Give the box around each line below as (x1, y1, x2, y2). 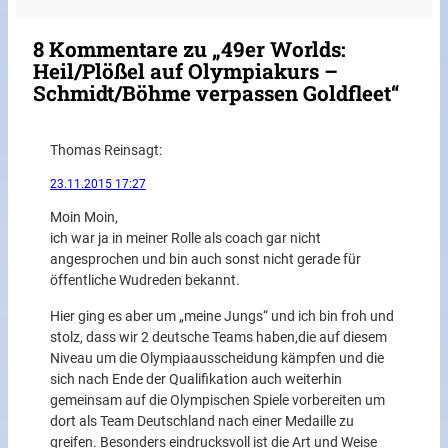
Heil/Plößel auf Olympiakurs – (33, 57, 339, 86)
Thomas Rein (49, 141, 131, 159)
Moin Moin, (49, 209, 118, 227)
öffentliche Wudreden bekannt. (49, 272, 240, 290)
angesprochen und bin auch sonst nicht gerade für (49, 251, 361, 269)
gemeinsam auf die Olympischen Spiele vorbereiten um (49, 391, 385, 409)
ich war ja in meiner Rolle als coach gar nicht (49, 230, 321, 248)
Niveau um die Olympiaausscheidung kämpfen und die (49, 349, 384, 367)
